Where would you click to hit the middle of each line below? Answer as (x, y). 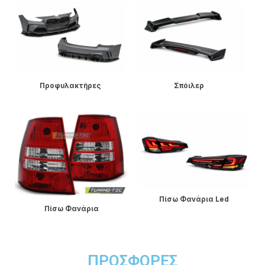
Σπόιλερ (189, 86)
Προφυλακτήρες (70, 86)
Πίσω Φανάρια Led (194, 199)
